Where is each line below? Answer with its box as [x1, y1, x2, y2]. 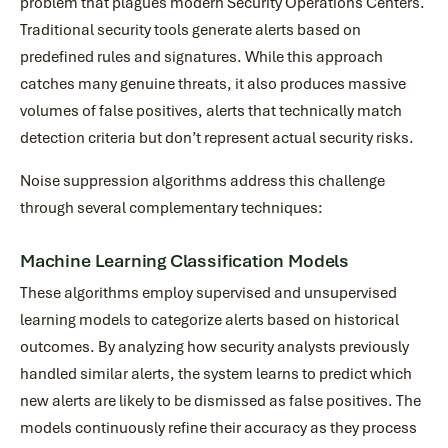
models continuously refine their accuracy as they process [20, 418, 417, 438]
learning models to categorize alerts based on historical [20, 310, 399, 330]
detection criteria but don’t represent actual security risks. [20, 128, 414, 148]
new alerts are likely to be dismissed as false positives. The [20, 391, 421, 411]
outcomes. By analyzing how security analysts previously [20, 337, 409, 357]
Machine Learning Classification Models [20, 250, 349, 272]
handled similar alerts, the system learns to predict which [20, 364, 412, 384]
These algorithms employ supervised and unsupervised [20, 283, 397, 303]
